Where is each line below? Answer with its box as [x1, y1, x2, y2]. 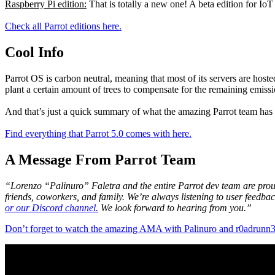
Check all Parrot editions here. [5, 21, 122, 32]
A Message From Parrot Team [5, 151, 196, 168]
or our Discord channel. [5, 202, 98, 213]
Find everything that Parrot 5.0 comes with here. [5, 128, 192, 139]
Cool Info [5, 44, 64, 60]
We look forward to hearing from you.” [98, 202, 252, 213]
